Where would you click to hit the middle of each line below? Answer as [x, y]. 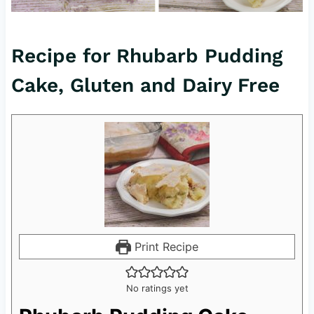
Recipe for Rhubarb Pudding [146, 56]
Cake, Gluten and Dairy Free [145, 86]
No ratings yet [157, 288]
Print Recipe [164, 247]
